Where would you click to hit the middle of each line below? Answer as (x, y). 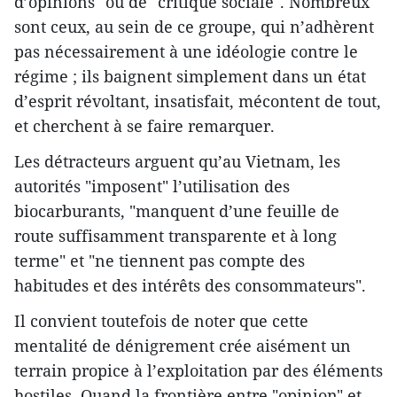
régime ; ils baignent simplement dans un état (190, 77)
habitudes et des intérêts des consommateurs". (190, 286)
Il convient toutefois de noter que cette (161, 321)
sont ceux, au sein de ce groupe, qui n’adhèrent (194, 27)
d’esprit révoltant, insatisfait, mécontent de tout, (198, 101)
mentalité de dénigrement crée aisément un (183, 346)
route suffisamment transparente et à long (175, 236)
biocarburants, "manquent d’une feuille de (177, 211)
